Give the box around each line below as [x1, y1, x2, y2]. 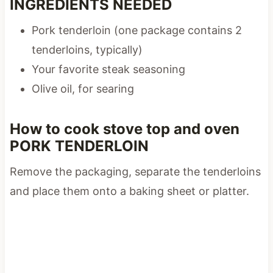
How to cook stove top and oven [9, 119, 239, 138]
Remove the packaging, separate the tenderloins [9, 165, 261, 178]
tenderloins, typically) [31, 43, 143, 56]
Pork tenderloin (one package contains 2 [31, 23, 242, 37]
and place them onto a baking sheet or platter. [9, 184, 249, 197]
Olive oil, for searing [31, 82, 134, 95]
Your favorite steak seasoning [31, 62, 185, 76]
